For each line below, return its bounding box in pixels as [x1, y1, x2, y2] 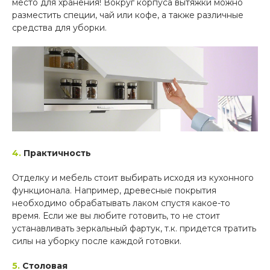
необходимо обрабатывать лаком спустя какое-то [12, 197, 230, 209]
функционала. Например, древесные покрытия [12, 184, 216, 196]
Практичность [24, 147, 91, 159]
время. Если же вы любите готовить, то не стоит [12, 210, 220, 221]
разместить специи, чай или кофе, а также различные [12, 10, 243, 21]
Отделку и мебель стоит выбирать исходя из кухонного [12, 172, 254, 183]
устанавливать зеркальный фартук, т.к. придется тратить [12, 222, 256, 234]
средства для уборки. [12, 22, 107, 34]
